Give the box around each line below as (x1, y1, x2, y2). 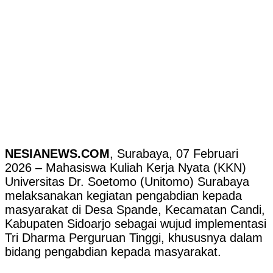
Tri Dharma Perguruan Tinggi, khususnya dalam (5, 230, 263, 244)
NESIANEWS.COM (5, 146, 110, 160)
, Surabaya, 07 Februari (110, 146, 238, 160)
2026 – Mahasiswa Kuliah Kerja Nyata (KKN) (5, 160, 246, 174)
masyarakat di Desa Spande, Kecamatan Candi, (5, 202, 265, 216)
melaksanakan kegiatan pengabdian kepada (5, 188, 242, 202)
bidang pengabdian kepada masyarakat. (5, 244, 221, 258)
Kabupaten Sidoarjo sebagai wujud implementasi (5, 216, 266, 230)
